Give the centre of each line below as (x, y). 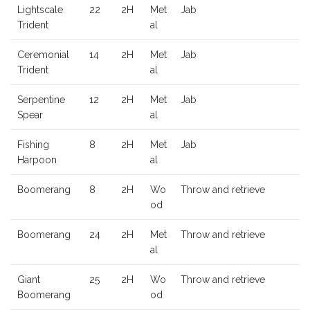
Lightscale (40, 10)
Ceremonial (43, 55)
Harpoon (37, 160)
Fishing (33, 145)
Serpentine (41, 100)
